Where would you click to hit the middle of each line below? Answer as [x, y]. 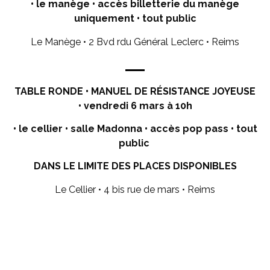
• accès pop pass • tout [201, 128]
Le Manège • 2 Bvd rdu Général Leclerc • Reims [135, 42]
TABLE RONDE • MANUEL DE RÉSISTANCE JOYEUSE [135, 91]
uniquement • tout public [135, 19]
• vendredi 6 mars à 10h [135, 105]
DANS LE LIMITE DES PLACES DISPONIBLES [135, 166]
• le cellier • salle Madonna [79, 128]
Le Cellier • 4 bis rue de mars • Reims [135, 189]
